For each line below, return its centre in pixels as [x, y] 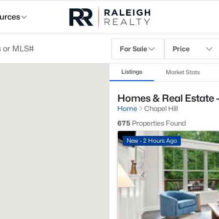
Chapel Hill [161, 108]
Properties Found [158, 123]
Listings [132, 72]
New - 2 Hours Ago [152, 141]
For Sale [133, 49]
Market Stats [183, 72]
